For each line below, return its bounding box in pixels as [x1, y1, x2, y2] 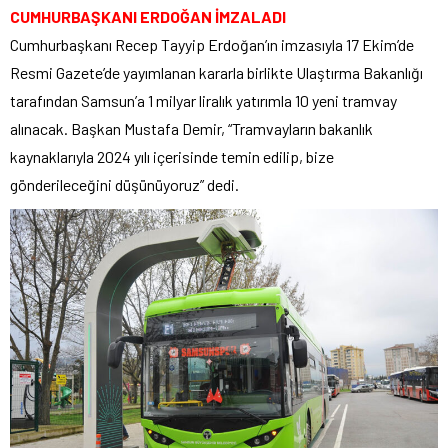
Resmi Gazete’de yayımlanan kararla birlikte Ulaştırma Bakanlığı [10, 63, 423, 83]
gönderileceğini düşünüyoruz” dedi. [10, 175, 239, 195]
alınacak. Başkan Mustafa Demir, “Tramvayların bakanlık [10, 119, 373, 139]
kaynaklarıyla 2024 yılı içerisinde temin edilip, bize [10, 147, 334, 167]
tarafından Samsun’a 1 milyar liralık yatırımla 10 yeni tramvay [10, 91, 397, 111]
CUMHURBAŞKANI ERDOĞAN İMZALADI [10, 7, 286, 27]
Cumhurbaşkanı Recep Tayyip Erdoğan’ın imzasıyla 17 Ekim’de [10, 35, 414, 55]
